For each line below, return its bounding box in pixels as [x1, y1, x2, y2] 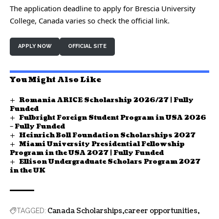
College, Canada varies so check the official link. [10, 15, 170, 25]
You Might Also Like [10, 74, 101, 85]
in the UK [10, 166, 45, 175]
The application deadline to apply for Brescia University [10, 3, 196, 13]
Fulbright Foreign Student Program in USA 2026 [19, 113, 206, 122]
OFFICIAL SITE [67, 43, 107, 50]
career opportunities [124, 206, 197, 216]
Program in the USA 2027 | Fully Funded [10, 149, 164, 158]
